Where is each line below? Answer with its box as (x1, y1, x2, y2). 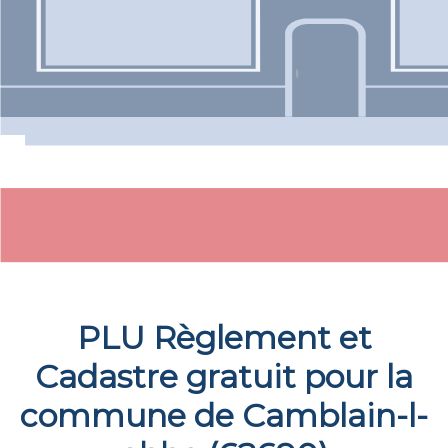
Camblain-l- (242, 396, 428, 435)
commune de (20, 396, 242, 435)
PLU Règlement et (76, 318, 372, 357)
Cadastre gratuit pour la (35, 357, 413, 396)
